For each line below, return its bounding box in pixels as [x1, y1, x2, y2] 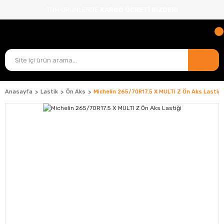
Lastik [40, 88, 58, 95]
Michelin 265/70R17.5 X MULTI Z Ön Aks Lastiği [93, 88, 223, 95]
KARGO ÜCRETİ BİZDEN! [99, 6, 178, 13]
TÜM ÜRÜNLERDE [46, 6, 100, 13]
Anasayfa [5, 88, 32, 95]
